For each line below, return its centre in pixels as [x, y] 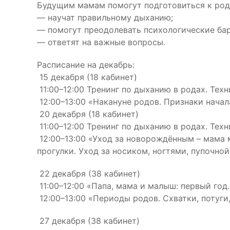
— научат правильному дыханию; [105, 17]
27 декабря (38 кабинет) [88, 221]
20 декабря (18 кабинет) [88, 114]
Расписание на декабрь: [86, 65]
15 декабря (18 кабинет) [87, 77]
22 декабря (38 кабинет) [89, 174]
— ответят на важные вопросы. [101, 42]
